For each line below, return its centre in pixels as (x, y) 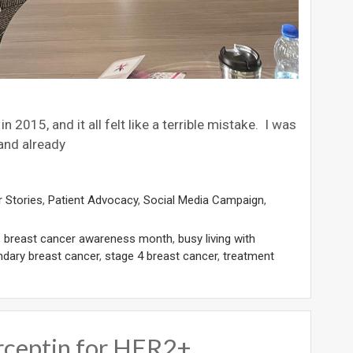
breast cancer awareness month (88, 238)
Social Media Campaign (204, 200)
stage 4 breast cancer (161, 256)
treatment (249, 256)
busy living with (217, 238)
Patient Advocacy (93, 200)
